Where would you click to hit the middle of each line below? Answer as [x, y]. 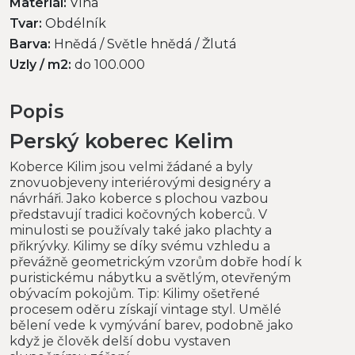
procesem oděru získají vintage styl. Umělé [145, 309]
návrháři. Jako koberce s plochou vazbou [139, 198]
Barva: [30, 44]
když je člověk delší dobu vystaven [120, 341]
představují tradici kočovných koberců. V [138, 214]
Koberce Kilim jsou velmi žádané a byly [131, 166]
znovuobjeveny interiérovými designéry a [140, 182]
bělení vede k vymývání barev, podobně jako [151, 325]
